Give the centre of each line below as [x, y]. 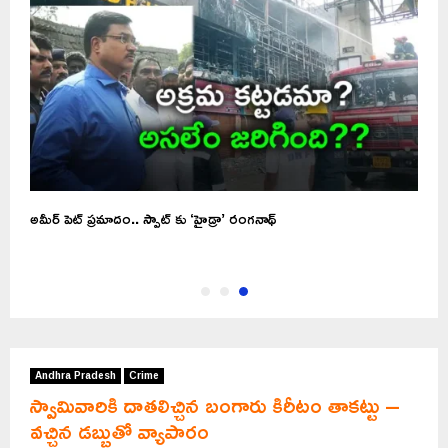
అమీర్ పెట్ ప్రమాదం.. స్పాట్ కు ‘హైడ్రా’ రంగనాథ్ [153, 219]
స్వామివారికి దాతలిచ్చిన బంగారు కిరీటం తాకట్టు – [215, 405]
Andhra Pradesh [75, 376]
